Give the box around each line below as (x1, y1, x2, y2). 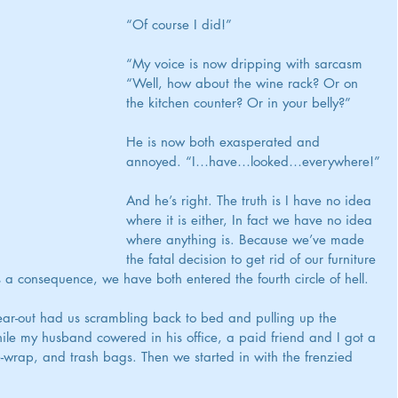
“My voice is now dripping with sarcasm (126, 55, 367, 72)
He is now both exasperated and (126, 133, 324, 150)
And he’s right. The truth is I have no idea (126, 192, 376, 209)
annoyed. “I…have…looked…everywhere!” (126, 153, 380, 170)
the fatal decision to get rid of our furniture (126, 251, 380, 267)
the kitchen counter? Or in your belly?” (126, 94, 351, 111)
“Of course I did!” (126, 16, 232, 33)
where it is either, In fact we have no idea (126, 211, 377, 228)
